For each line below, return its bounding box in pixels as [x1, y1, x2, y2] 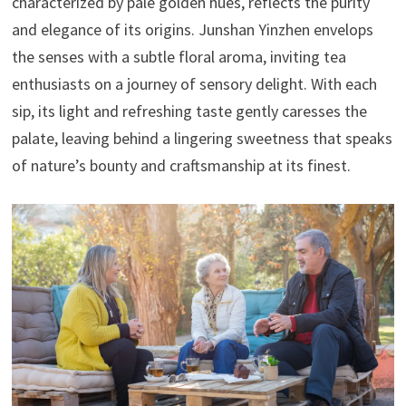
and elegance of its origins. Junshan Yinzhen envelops [11, 18, 373, 40]
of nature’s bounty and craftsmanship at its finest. [11, 154, 351, 176]
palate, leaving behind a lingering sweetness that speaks [11, 127, 392, 149]
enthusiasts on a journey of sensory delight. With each [11, 72, 377, 94]
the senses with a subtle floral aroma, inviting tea [11, 45, 346, 67]
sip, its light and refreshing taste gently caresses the [11, 100, 367, 121]
